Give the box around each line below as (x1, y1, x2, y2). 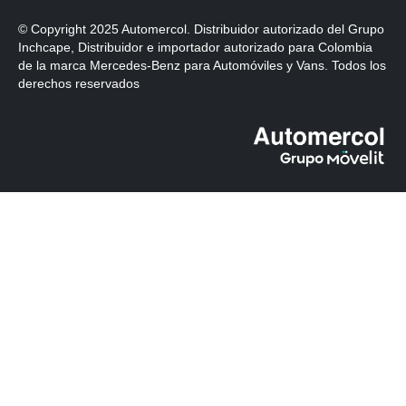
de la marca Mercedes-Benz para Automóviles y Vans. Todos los (18, 58, 386, 73)
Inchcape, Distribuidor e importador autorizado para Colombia (18, 40, 372, 55)
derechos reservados (18, 76, 140, 92)
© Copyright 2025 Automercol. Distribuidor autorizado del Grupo (18, 22, 384, 37)
